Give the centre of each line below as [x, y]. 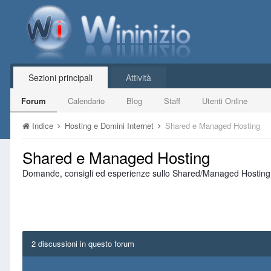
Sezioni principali [60, 77]
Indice [43, 126]
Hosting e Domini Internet [110, 126]
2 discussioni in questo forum [83, 243]
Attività [139, 77]
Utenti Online [225, 101]
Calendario [86, 101]
